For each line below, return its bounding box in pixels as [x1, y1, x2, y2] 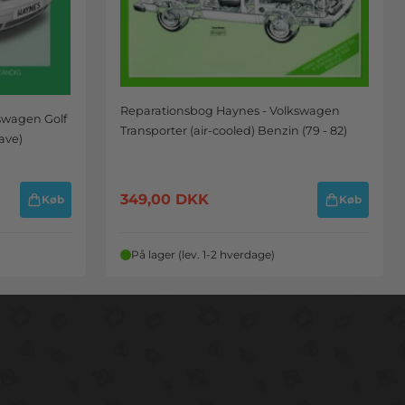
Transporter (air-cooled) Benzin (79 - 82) [119, 124, 347, 138]
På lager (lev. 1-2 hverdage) [130, 248, 275, 262]
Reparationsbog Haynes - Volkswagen [119, 104, 340, 118]
